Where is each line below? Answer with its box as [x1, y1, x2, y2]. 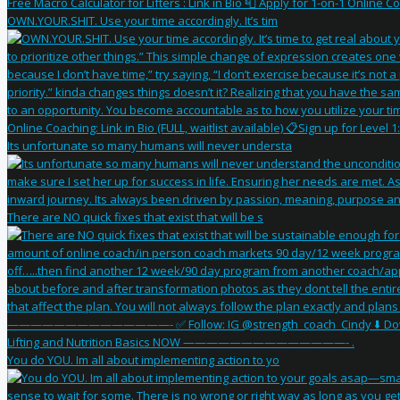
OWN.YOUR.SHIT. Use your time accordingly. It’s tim [7, 12, 278, 29]
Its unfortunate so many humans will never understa [7, 137, 292, 154]
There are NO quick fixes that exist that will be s [7, 209, 263, 226]
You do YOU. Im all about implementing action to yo [7, 352, 279, 369]
